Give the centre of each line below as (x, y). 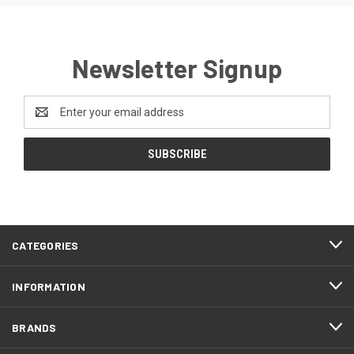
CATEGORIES (45, 245)
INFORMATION (49, 286)
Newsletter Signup (177, 68)
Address (45, 120)
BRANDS (34, 327)
